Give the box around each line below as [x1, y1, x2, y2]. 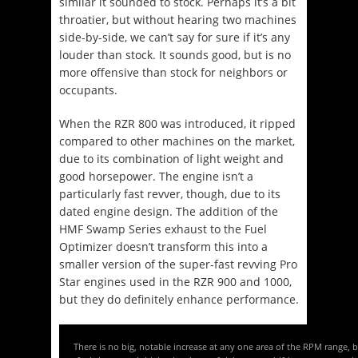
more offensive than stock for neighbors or [59, 64, 288, 80]
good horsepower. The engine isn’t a [59, 168, 253, 184]
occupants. [59, 82, 117, 97]
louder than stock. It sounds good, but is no [59, 46, 291, 62]
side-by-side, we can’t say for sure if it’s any [59, 29, 290, 45]
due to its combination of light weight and [59, 150, 284, 166]
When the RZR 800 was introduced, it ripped [59, 115, 296, 131]
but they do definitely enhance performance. [59, 291, 299, 307]
